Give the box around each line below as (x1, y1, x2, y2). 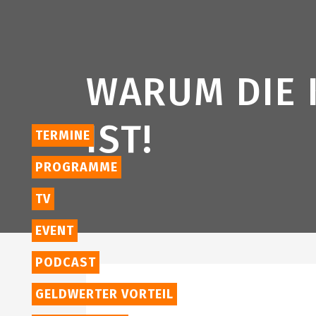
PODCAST (35, 255, 96, 270)
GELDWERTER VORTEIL (35, 286, 174, 302)
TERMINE (35, 128, 90, 143)
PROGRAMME (35, 159, 118, 175)
